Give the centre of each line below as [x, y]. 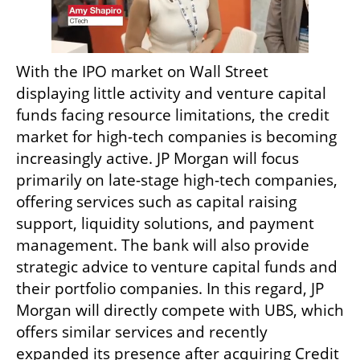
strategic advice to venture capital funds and [177, 267]
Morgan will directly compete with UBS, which [180, 311]
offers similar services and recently [142, 332]
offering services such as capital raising [156, 202]
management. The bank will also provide [163, 245]
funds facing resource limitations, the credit [173, 115]
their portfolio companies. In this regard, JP [170, 289]
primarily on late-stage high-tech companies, [177, 180]
